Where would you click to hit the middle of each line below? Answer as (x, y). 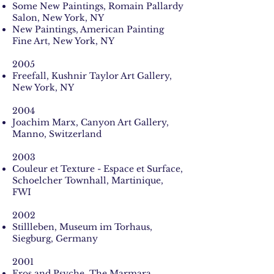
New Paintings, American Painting (88, 29)
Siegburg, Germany (55, 239)
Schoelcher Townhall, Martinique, (88, 180)
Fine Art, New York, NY (63, 41)
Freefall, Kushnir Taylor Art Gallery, (92, 76)
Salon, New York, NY (58, 18)
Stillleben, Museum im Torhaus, (82, 227)
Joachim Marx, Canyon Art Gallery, (91, 122)
